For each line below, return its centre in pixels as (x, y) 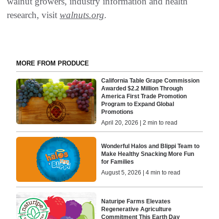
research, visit (33, 15)
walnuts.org (82, 15)
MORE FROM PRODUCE (52, 63)
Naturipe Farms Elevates (136, 202)
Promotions (118, 112)
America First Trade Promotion (144, 96)
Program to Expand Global (138, 104)
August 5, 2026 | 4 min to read (141, 172)
